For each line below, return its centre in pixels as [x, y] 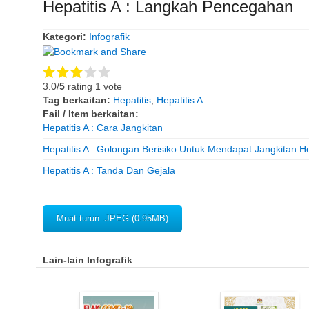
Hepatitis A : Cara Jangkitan [103, 127]
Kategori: [66, 37]
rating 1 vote [93, 86]
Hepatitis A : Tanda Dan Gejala [109, 170]
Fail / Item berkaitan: [91, 113]
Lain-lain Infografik [88, 260]
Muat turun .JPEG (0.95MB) [112, 218]
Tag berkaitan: [78, 100]
